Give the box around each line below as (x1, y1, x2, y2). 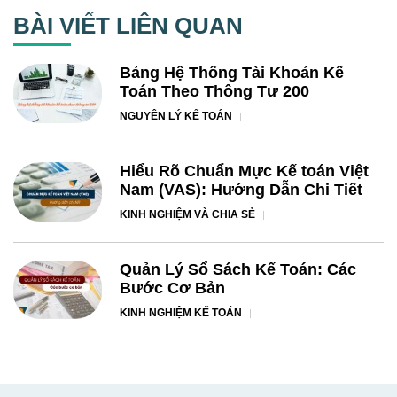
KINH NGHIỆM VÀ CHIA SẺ (120, 208, 255, 222)
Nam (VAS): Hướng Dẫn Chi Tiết (120, 181, 362, 199)
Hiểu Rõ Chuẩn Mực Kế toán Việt (120, 162, 369, 181)
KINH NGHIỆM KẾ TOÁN (120, 306, 242, 319)
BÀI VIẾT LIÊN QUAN (13, 13, 243, 39)
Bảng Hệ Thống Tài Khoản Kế (120, 64, 344, 82)
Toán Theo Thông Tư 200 (120, 82, 309, 101)
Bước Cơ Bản (120, 278, 225, 297)
